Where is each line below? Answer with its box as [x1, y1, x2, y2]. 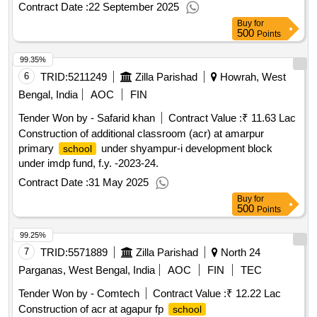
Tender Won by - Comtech [18, 287, 139, 300]
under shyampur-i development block [98, 142, 272, 155]
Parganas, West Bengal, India [18, 264, 155, 277]
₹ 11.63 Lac [242, 112, 296, 125]
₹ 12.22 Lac [226, 287, 281, 300]
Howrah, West [217, 71, 286, 83]
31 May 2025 [88, 176, 149, 189]
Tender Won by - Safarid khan [18, 112, 155, 125]
